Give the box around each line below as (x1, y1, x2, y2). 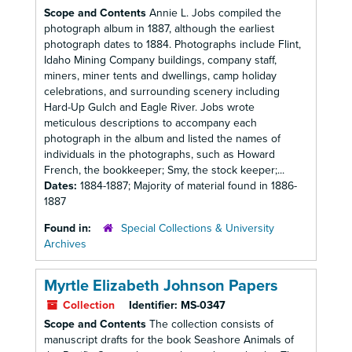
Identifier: (129, 299, 178, 312)
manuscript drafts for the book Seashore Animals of (44, 333, 294, 346)
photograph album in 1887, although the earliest (44, 22, 274, 35)
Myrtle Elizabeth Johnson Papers (44, 277, 278, 295)
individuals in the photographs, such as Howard (44, 148, 275, 161)
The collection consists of (146, 317, 273, 331)
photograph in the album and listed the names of (44, 132, 280, 145)
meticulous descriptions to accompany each (44, 116, 257, 130)
